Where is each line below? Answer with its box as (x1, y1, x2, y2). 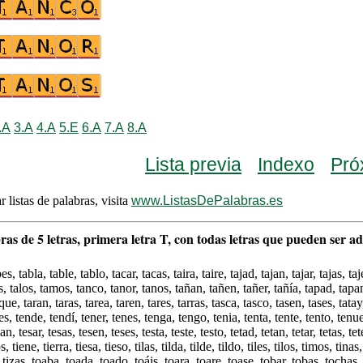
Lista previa (145, 154, 241, 175)
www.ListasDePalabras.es (131, 194, 283, 207)
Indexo (258, 154, 314, 175)
